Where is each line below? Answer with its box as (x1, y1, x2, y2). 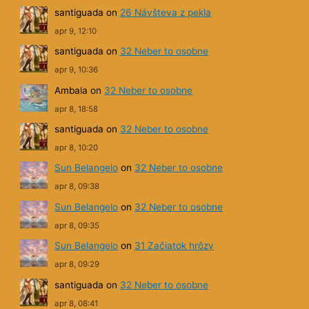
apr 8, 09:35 (54, 220, 100, 230)
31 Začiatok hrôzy (134, 240, 215, 252)
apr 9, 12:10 (54, 26, 97, 36)
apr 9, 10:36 (54, 65, 99, 75)
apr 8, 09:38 (54, 181, 100, 192)
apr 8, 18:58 (54, 103, 99, 114)
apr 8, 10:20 (54, 143, 99, 153)
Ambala (54, 84, 88, 96)
